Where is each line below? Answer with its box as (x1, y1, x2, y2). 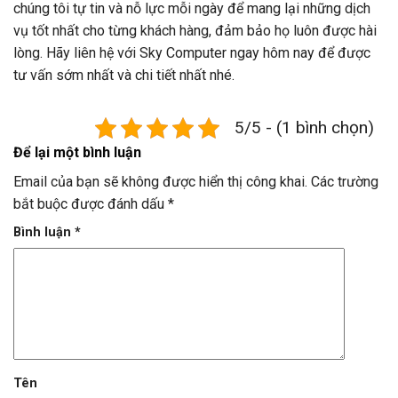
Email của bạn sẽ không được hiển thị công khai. (13, 172, 307, 190)
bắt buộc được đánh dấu (13, 195, 168, 212)
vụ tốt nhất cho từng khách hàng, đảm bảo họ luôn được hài (13, 21, 377, 39)
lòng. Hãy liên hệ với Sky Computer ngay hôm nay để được (13, 44, 370, 61)
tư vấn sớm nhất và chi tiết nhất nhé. (13, 66, 235, 84)
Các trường (311, 172, 378, 190)
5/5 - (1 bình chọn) (235, 116, 374, 138)
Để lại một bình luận (13, 143, 141, 161)
